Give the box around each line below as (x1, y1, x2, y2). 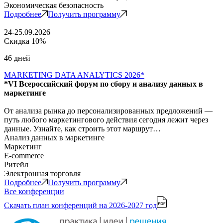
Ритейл (4, 160, 28, 169)
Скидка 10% (4, 36, 46, 45)
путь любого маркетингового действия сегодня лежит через (4, 115, 208, 124)
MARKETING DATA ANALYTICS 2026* (4, 70, 144, 79)
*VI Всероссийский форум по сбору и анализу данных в (4, 79, 203, 88)
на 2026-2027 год (99, 201, 157, 210)
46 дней (4, 53, 30, 62)
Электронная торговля (4, 169, 81, 178)
